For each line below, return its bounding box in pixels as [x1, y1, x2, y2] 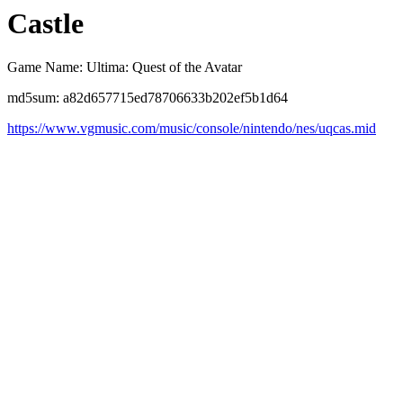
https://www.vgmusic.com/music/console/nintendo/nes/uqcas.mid [7, 121, 376, 137]
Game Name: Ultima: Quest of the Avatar [7, 59, 242, 76]
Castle [7, 7, 84, 40]
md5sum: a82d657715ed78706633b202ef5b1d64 [7, 90, 288, 106]
